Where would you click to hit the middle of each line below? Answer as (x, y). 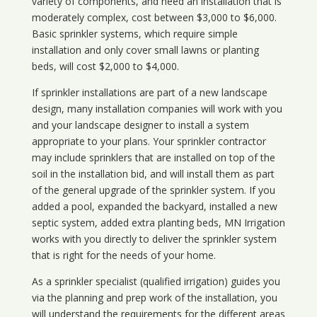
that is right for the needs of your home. (123, 255)
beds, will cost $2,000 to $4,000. (105, 67)
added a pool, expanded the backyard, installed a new (154, 207)
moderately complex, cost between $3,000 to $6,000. (154, 18)
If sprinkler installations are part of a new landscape (149, 93)
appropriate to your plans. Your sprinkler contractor (149, 142)
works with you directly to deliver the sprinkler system (154, 239)
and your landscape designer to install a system (140, 125)
